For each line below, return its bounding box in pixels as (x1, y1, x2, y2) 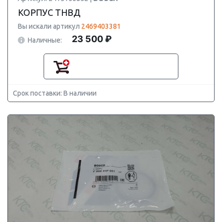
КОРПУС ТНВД (18, 7, 80, 17)
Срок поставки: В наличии (13, 89, 97, 97)
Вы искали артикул (18, 22, 81, 30)
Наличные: (28, 36, 62, 44)
